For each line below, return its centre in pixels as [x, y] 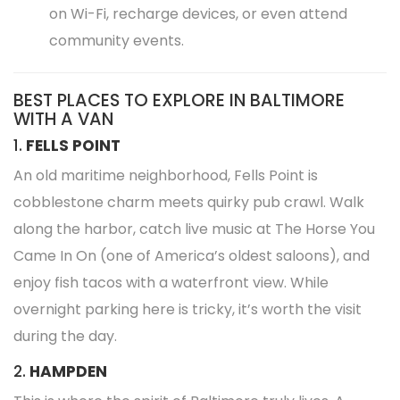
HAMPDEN [68, 371]
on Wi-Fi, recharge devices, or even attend [198, 14]
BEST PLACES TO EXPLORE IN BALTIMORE [179, 100]
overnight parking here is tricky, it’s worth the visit [187, 309]
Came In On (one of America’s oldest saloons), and [192, 256]
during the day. [65, 336]
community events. [117, 41]
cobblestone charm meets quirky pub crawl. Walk [189, 202]
